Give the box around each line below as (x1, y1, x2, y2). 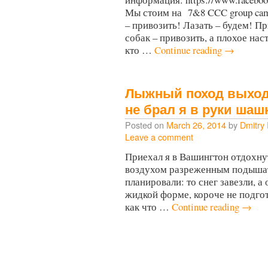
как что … (125, 200, 172, 214)
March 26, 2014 (166, 118, 226, 131)
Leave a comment (125, 130, 193, 143)
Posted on (125, 118, 164, 131)
